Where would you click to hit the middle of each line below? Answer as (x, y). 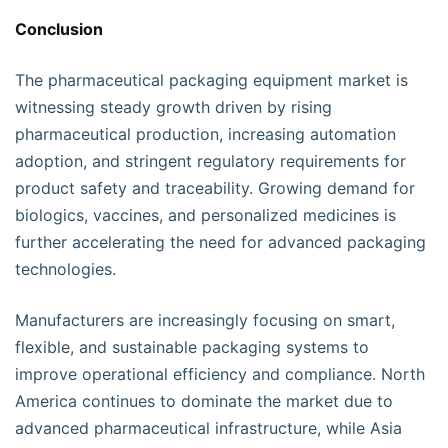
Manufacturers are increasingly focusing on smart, (205, 320)
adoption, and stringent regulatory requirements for (210, 161)
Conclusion (59, 29)
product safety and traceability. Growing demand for (215, 188)
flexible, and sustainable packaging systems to (192, 347)
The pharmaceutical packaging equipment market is (211, 80)
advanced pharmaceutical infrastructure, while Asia (208, 428)
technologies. (65, 269)
